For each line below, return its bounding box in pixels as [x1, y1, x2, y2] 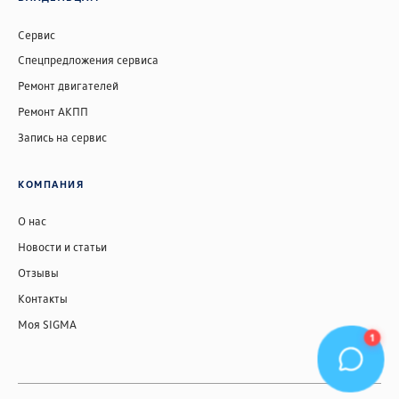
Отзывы [18, 265, 59, 280]
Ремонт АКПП [18, 103, 88, 118]
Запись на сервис [18, 129, 107, 144]
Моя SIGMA [18, 316, 77, 331]
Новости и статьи [18, 240, 107, 255]
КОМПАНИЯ [18, 178, 85, 191]
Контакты [18, 290, 68, 305]
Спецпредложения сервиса [18, 53, 159, 68]
